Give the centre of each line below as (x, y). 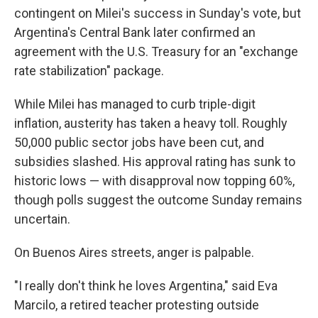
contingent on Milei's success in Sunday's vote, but (158, 13)
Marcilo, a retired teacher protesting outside (137, 305)
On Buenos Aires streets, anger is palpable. (134, 252)
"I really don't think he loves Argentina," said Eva (146, 286)
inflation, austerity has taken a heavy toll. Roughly (151, 123)
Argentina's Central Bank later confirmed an (135, 32)
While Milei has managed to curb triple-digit (135, 104)
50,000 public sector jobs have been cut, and (139, 142)
